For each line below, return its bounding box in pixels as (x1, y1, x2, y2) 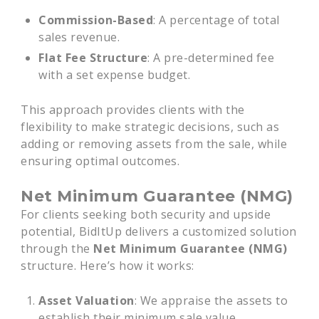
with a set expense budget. (38, 67, 191, 83)
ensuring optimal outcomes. (21, 153, 180, 169)
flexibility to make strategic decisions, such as (21, 119, 280, 135)
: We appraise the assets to (134, 293, 288, 308)
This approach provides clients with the (21, 102, 245, 117)
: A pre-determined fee (147, 50, 275, 66)
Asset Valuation (38, 293, 135, 308)
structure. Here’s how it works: (21, 258, 194, 273)
